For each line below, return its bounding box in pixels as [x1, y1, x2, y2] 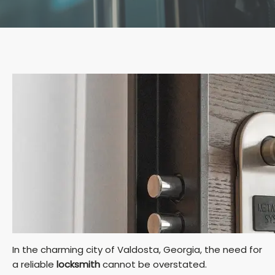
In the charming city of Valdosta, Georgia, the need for [12, 243, 262, 257]
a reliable [12, 258, 56, 271]
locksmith [56, 258, 100, 271]
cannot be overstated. [100, 258, 207, 271]
